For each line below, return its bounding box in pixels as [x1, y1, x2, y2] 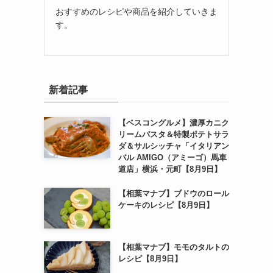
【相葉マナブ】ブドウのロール [118, 188, 229, 198]
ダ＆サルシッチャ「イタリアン [118, 141, 229, 151]
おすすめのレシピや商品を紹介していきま [55, 6, 218, 16]
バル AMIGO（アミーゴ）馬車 [118, 152, 227, 162]
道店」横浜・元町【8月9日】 [118, 164, 222, 174]
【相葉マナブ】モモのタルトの [118, 243, 229, 252]
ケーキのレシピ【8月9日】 [118, 200, 214, 210]
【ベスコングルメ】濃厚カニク [118, 118, 229, 127]
